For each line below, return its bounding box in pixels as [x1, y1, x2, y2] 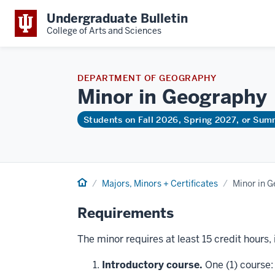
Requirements [77, 204, 174, 222]
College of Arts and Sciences [47, 25, 161, 36]
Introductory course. [102, 258, 203, 271]
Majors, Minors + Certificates [102, 178, 218, 189]
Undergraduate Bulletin [47, 10, 188, 26]
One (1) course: [203, 258, 273, 271]
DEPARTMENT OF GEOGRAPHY [77, 72, 217, 83]
